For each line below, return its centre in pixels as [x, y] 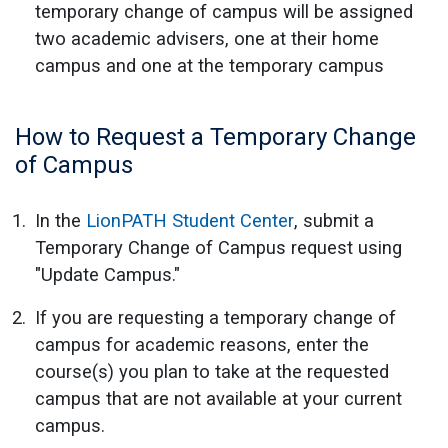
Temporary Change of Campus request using [218, 247]
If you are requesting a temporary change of [215, 317]
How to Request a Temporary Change [215, 136]
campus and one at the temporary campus [209, 65]
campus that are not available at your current [218, 398]
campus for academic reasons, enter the [202, 344]
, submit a [334, 220]
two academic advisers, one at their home [207, 38]
